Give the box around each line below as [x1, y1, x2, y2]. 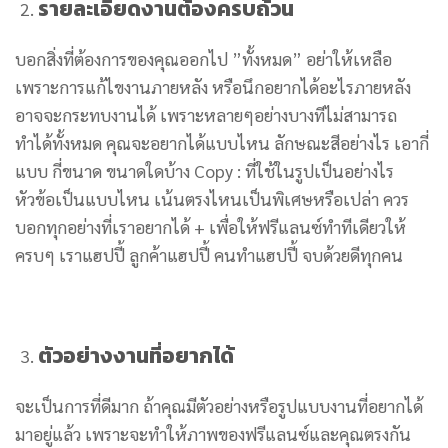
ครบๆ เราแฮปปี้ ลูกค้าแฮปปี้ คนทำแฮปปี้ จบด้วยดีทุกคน [15, 242, 403, 266]
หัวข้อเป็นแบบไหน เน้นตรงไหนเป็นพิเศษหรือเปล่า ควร [15, 186, 409, 210]
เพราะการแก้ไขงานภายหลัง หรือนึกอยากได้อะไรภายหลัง [15, 74, 411, 98]
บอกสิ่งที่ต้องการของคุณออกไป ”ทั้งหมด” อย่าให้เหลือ [15, 46, 392, 70]
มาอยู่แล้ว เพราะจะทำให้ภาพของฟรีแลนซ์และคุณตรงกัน [15, 422, 411, 446]
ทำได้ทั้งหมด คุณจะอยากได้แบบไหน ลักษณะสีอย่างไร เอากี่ [15, 130, 429, 154]
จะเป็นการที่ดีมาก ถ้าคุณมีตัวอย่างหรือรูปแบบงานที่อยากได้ [15, 394, 423, 418]
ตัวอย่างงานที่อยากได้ [37, 340, 234, 372]
